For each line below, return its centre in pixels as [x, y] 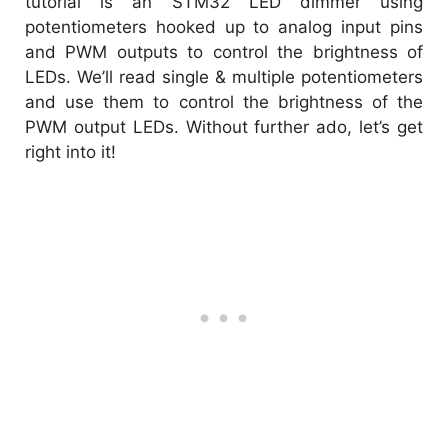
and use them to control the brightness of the [224, 101]
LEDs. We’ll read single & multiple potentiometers [224, 76]
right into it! [70, 151]
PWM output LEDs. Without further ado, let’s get [224, 126]
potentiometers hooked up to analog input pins [224, 26]
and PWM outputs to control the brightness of [224, 51]
